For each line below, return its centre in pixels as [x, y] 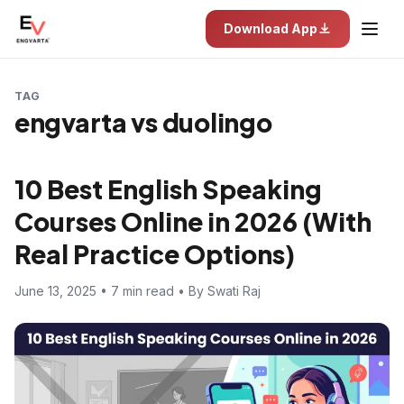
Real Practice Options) [155, 254]
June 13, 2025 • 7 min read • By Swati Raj [138, 291]
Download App [271, 28]
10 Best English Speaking [168, 189]
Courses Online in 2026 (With [193, 221]
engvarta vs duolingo [143, 122]
